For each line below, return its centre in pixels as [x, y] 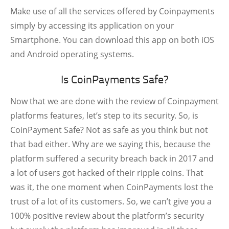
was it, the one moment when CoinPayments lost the [112, 187]
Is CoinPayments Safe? [114, 79]
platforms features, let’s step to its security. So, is [104, 116]
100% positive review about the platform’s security [107, 216]
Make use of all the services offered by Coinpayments [112, 11]
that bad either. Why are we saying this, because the [110, 144]
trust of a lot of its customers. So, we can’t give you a [111, 201]
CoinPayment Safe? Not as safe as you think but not [109, 130]
